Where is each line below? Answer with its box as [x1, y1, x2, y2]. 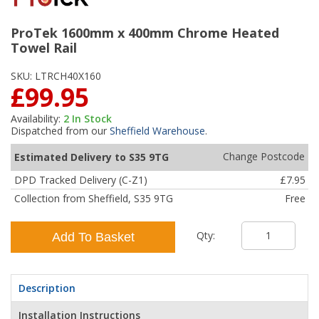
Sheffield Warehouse [110, 123, 205, 137]
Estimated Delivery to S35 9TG [14, 150, 169, 164]
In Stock [72, 111, 112, 125]
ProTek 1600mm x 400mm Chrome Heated [11, 23, 279, 41]
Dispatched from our [11, 123, 110, 137]
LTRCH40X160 [35, 68, 101, 83]
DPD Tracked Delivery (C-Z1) [14, 172, 147, 187]
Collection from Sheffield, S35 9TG [14, 191, 173, 205]
